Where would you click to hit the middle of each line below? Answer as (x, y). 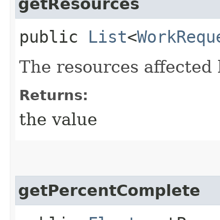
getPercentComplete (109, 190)
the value (58, 119)
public (54, 37)
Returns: (54, 95)
